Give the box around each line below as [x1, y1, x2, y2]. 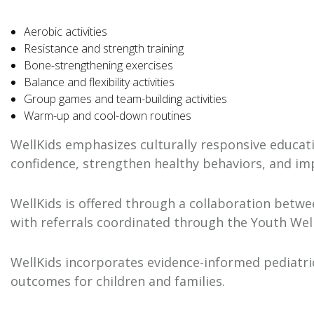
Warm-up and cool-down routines [24, 108, 192, 124]
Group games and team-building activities [24, 91, 228, 107]
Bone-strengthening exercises [24, 57, 174, 74]
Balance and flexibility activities [24, 74, 175, 90]
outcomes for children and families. [11, 273, 225, 290]
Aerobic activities [24, 24, 108, 40]
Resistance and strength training [24, 41, 184, 57]
